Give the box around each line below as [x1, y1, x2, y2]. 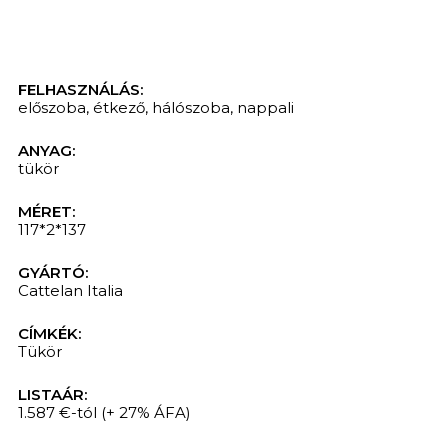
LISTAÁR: [17, 384, 87, 404]
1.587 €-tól [17, 402, 97, 422]
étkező [92, 97, 145, 117]
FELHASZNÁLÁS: [17, 79, 143, 99]
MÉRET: [17, 201, 75, 221]
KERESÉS [188, 293, 260, 310]
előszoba [17, 97, 86, 117]
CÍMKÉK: [17, 323, 81, 343]
